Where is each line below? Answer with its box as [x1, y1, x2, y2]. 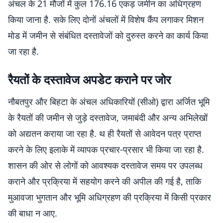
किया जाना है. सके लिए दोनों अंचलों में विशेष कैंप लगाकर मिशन [8, 13, 204, 25]
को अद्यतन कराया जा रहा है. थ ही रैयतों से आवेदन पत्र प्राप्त [8, 127, 201, 139]
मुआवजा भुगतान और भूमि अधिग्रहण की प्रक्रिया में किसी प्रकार [8, 191, 211, 203]
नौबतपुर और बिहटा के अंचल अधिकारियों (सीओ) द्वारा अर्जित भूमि [8, 96, 210, 108]
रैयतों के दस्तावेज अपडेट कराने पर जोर [8, 71, 171, 88]
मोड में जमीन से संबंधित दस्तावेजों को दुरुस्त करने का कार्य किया [8, 29, 208, 41]
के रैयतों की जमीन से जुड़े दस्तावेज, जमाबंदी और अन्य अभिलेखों [8, 111, 208, 123]
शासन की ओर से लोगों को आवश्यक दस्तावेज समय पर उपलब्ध [8, 159, 203, 171]
